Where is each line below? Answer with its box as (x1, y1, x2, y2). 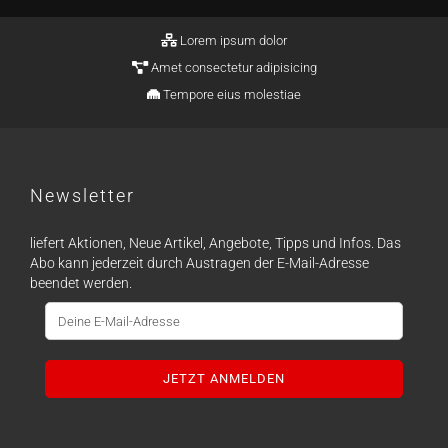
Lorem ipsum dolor (177, 33, 287, 48)
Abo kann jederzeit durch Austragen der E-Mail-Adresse (30, 255, 369, 271)
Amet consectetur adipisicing (147, 60, 317, 75)
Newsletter (30, 185, 135, 206)
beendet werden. (30, 275, 132, 291)
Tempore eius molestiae (160, 87, 301, 102)
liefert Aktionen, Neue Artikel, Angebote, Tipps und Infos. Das (30, 235, 401, 251)
